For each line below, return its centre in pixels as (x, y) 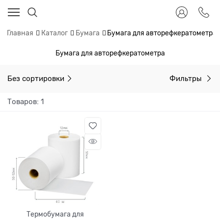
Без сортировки (36, 78)
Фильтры (187, 78)
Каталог (54, 33)
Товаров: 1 (26, 101)
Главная (20, 33)
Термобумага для (55, 214)
